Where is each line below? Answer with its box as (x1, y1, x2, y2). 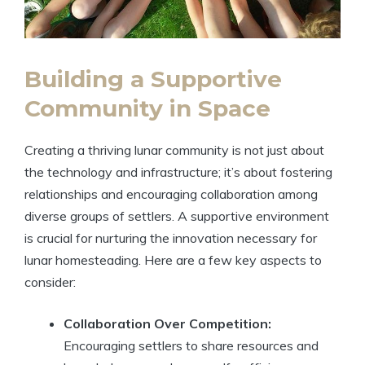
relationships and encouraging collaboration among (24, 186, 318, 203)
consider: (24, 274, 76, 291)
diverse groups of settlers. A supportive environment (24, 208, 329, 225)
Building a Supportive (24, 65, 282, 94)
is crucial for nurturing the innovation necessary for (24, 230, 317, 247)
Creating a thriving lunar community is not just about (24, 142, 324, 159)
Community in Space (24, 95, 270, 123)
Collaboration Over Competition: (64, 315, 271, 332)
